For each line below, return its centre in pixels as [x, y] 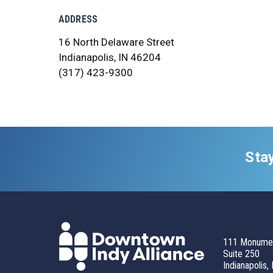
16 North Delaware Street [116, 42]
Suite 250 [241, 253]
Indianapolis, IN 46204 [110, 57]
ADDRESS [78, 19]
